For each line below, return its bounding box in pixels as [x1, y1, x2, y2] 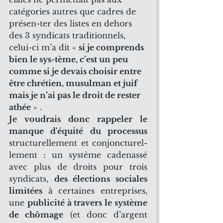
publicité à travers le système [27, 198, 148, 208]
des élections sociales [54, 174, 148, 184]
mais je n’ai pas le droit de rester [9, 90, 142, 100]
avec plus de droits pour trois [9, 162, 147, 172]
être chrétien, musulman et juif [9, 78, 139, 88]
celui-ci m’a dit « [9, 42, 79, 52]
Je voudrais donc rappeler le [9, 114, 147, 124]
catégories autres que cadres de [9, 6, 138, 16]
